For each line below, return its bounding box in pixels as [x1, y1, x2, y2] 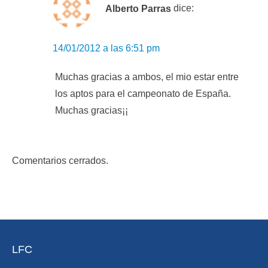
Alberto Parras [105, 3, 171, 14]
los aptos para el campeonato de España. [55, 89, 231, 99]
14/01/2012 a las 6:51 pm [53, 43, 160, 54]
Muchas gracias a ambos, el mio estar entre [55, 72, 239, 83]
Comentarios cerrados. [12, 156, 108, 166]
